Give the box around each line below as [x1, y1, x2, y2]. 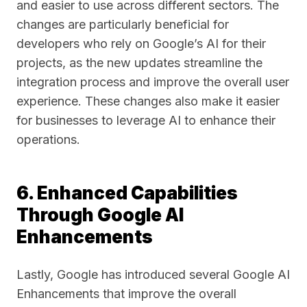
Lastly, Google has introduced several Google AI [16, 267, 290, 282]
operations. [16, 132, 80, 147]
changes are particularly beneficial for [16, 17, 229, 32]
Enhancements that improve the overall [16, 286, 236, 301]
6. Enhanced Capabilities [16, 182, 238, 204]
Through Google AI [16, 204, 184, 225]
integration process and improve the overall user [16, 75, 289, 89]
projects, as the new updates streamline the [16, 56, 262, 70]
